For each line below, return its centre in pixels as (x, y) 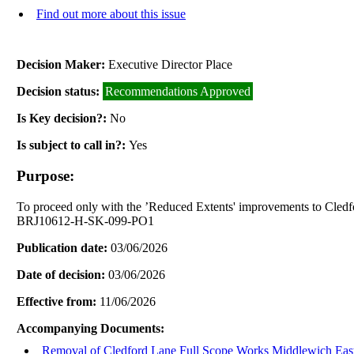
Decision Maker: (63, 65)
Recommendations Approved (178, 92)
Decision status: (60, 92)
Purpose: (46, 176)
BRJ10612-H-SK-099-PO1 (86, 220)
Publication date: (64, 247)
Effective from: (58, 301)
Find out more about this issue (111, 14)
